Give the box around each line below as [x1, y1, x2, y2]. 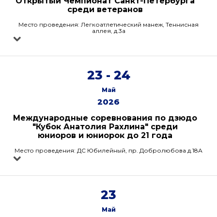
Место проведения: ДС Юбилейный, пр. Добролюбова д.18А [15, 147, 202, 154]
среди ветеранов [67, 5, 143, 14]
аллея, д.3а [92, 27, 125, 34]
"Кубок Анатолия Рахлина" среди [32, 122, 178, 131]
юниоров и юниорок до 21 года [37, 131, 172, 140]
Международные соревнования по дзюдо [13, 113, 197, 123]
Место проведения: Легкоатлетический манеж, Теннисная [18, 21, 199, 28]
